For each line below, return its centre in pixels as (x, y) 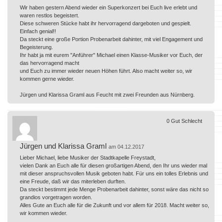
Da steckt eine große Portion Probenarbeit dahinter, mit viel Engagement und (111, 39)
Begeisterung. (36, 47)
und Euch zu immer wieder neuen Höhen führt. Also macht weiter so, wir (106, 71)
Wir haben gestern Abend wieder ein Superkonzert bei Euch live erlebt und (109, 7)
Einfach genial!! (38, 31)
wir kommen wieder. (44, 213)
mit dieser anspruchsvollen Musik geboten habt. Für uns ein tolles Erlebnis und (114, 173)
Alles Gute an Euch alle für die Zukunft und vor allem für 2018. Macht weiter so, (114, 205)
